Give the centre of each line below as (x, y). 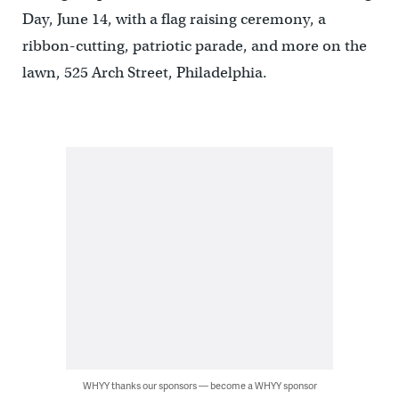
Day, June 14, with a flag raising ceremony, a (174, 20)
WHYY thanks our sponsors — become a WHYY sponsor (199, 386)
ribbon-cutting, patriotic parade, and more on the (194, 46)
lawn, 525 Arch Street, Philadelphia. (144, 73)
